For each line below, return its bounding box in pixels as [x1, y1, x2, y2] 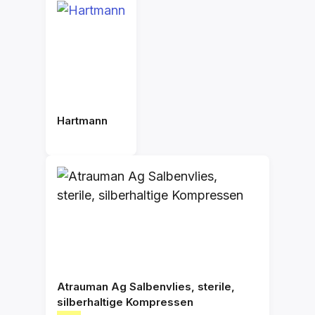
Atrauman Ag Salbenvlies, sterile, [57, 280, 235, 293]
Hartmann [57, 114, 108, 127]
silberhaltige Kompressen [57, 295, 193, 309]
